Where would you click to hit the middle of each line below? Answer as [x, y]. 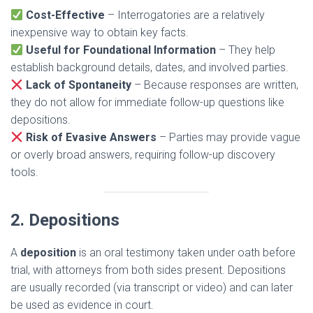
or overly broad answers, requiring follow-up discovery [143, 155]
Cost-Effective [66, 15]
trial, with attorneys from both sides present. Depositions [148, 270]
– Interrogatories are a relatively [185, 15]
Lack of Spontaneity [79, 85]
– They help [246, 50]
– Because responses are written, [215, 85]
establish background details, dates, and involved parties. [150, 68]
